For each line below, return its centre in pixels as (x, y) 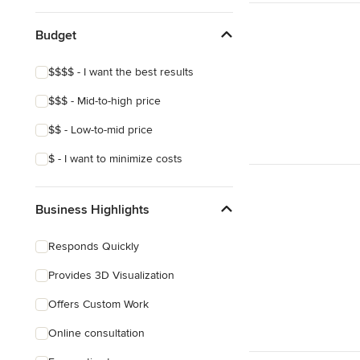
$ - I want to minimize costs (115, 159)
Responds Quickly (94, 246)
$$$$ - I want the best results (121, 72)
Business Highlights (92, 209)
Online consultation (96, 333)
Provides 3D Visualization (111, 275)
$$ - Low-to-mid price (100, 130)
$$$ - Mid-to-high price (104, 101)
